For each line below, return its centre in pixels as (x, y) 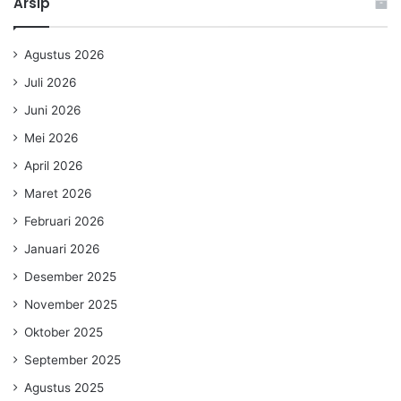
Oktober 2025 (64, 332)
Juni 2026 (53, 110)
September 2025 (73, 359)
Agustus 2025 (64, 387)
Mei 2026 (51, 137)
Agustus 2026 (64, 54)
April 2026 (54, 165)
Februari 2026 (64, 221)
